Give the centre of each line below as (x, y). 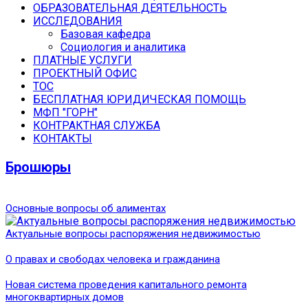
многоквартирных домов (65, 297)
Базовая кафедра (106, 34)
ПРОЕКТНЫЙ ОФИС (85, 73)
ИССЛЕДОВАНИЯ (78, 21)
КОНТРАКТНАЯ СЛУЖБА (97, 125)
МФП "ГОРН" (65, 112)
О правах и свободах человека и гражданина (113, 259)
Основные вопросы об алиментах (86, 208)
